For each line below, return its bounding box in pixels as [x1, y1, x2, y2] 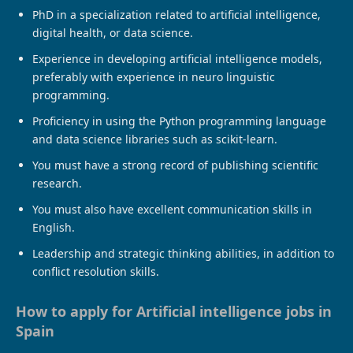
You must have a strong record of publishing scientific [32, 157, 318, 173]
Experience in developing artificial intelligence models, [32, 50, 322, 66]
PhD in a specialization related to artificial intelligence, [32, 6, 321, 22]
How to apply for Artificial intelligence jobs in [16, 301, 332, 321]
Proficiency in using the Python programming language [32, 113, 326, 128]
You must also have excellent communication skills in [32, 201, 312, 217]
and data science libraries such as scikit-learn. [32, 131, 277, 147]
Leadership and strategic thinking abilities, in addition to [32, 245, 334, 261]
